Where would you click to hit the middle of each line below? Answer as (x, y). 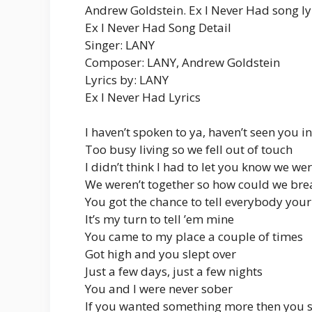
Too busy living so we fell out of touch (189, 150)
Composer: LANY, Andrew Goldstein (182, 63)
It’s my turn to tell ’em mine (159, 219)
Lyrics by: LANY (127, 80)
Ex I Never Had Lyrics (143, 97)
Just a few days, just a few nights (174, 272)
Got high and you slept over (161, 254)
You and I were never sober (159, 289)
